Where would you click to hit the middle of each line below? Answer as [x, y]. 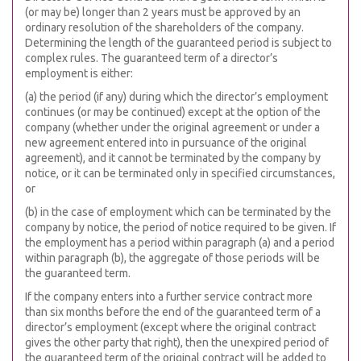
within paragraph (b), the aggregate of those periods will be [172, 258]
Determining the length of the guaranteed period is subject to [178, 43]
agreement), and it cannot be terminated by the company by [173, 158]
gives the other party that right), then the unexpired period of [177, 342]
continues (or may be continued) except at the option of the [173, 112]
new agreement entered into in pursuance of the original [166, 143]
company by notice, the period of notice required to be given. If [180, 227]
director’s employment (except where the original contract [170, 327]
